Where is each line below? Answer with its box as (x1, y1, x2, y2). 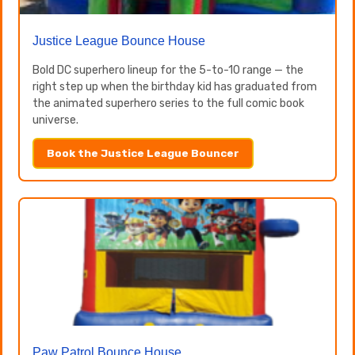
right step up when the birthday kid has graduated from (32, 79, 317, 94)
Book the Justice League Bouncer (47, 146, 239, 159)
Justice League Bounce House (32, 33, 205, 48)
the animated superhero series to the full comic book (32, 96, 304, 110)
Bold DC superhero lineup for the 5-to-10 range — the (32, 63, 303, 77)
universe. (32, 113, 78, 127)
